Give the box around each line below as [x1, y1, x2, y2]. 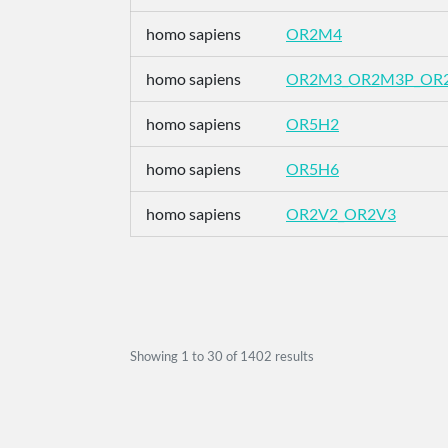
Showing [130, 347, 181, 364]
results [272, 347, 314, 364]
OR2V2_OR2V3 [286, 204, 396, 223]
